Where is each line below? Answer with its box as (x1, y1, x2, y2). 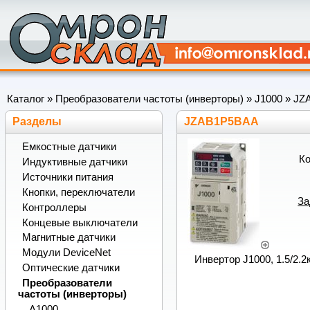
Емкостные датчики (21, 141, 116, 153)
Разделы (12, 115, 62, 127)
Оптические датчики (21, 262, 120, 273)
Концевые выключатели (21, 217, 138, 228)
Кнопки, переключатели (21, 186, 135, 198)
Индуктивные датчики (21, 156, 127, 168)
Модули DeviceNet (21, 247, 111, 259)
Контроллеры (21, 201, 86, 213)
